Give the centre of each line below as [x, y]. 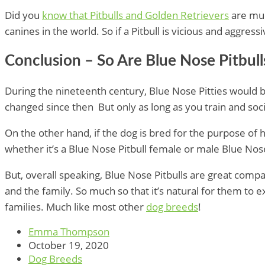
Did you [23, 15]
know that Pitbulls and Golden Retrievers [135, 15]
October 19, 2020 [69, 245]
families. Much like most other [75, 206]
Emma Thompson [69, 231]
